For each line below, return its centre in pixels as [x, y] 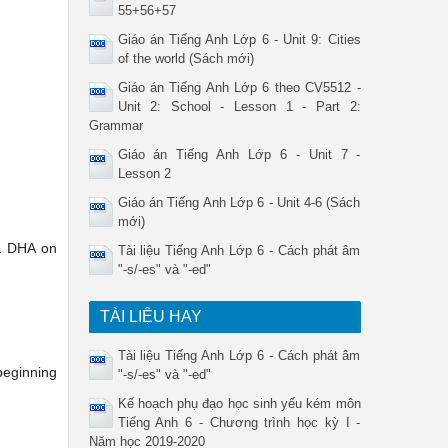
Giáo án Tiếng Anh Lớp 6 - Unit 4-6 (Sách [239, 202]
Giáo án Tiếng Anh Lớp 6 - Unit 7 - [239, 154]
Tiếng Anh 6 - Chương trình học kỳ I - [239, 422]
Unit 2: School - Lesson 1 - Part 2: [239, 106]
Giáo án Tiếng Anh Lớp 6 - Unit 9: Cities [239, 39]
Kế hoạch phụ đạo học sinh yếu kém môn [239, 403]
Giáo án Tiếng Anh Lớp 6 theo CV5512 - [239, 87]
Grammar [115, 125]
